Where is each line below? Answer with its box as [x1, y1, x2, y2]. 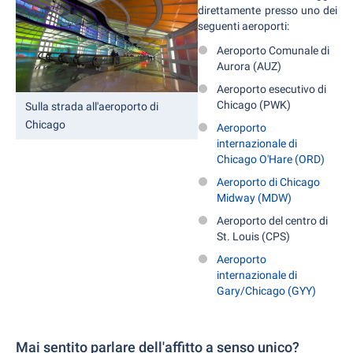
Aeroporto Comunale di [217, 44, 330, 58]
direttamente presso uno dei [198, 4, 337, 17]
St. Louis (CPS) [217, 230, 291, 243]
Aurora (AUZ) [217, 60, 282, 73]
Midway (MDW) [217, 191, 292, 205]
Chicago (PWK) [217, 98, 292, 112]
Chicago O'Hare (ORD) [217, 153, 325, 166]
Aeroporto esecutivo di [217, 83, 327, 96]
